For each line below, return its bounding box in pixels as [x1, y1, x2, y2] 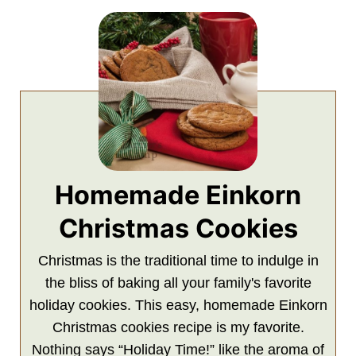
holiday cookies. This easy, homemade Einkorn [29, 296, 327, 313]
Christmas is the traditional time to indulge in [37, 252, 319, 269]
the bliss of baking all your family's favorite [44, 274, 311, 291]
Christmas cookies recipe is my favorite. [52, 319, 304, 335]
